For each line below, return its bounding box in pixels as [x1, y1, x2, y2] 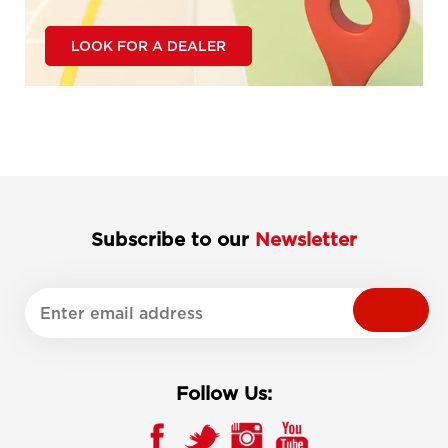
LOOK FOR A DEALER [71, 38, 226, 54]
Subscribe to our [91, 229, 255, 250]
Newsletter [255, 229, 357, 250]
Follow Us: [176, 382, 272, 403]
